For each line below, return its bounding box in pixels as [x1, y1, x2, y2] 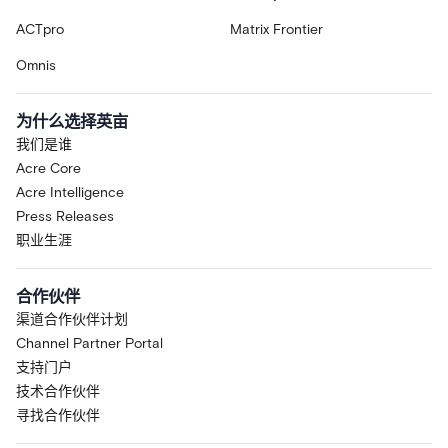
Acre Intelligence [16, 184, 124, 202]
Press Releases [16, 208, 114, 226]
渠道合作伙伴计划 [16, 311, 128, 329]
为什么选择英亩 [16, 111, 128, 132]
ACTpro [16, 21, 64, 39]
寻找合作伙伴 [16, 407, 100, 425]
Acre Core [16, 160, 81, 178]
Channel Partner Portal [16, 335, 163, 353]
